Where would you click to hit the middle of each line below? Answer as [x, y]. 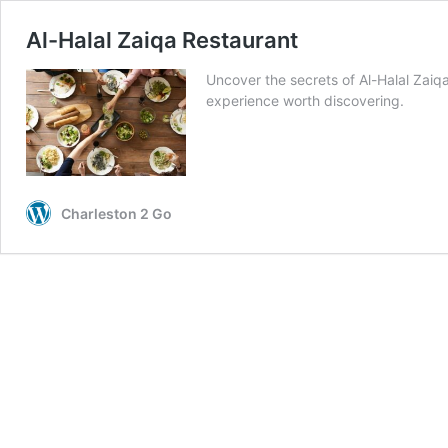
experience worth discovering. [305, 100]
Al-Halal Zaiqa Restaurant [162, 40]
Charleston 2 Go [116, 213]
